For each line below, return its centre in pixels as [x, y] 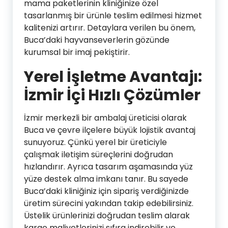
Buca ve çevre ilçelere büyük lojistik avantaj [110, 130]
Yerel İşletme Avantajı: [113, 77]
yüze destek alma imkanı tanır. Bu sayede [106, 179]
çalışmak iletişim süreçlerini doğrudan [98, 154]
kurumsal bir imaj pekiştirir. [77, 52]
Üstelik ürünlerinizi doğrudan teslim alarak [107, 215]
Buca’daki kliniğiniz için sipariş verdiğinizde [106, 191]
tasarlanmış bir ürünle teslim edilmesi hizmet [113, 15]
